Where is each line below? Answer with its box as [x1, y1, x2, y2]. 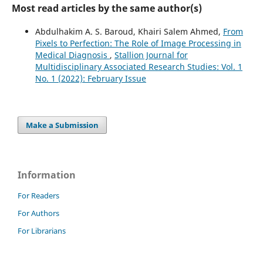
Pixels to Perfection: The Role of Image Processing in [35, 38, 241, 49]
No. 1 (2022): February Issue [35, 73, 146, 85]
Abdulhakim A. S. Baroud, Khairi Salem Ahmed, [35, 26, 223, 38]
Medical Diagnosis [35, 49, 110, 61]
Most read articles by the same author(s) [11, 2, 202, 15]
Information [18, 168, 76, 182]
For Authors [18, 208, 59, 219]
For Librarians [18, 225, 66, 236]
